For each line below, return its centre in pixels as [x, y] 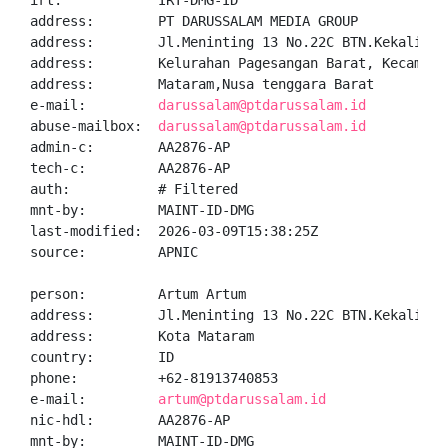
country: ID [102, 357]
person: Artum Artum [138, 294]
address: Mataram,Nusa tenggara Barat [202, 84]
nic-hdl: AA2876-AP [130, 420]
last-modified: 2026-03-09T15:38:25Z [174, 231]
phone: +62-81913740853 [154, 378]
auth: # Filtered [134, 189]
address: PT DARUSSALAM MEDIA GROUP [194, 21]
